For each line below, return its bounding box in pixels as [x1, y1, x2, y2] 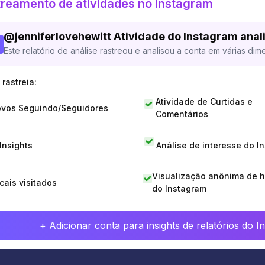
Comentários [155, 109, 208, 119]
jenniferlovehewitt [15, 30, 111, 43]
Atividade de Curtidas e [155, 96, 253, 106]
